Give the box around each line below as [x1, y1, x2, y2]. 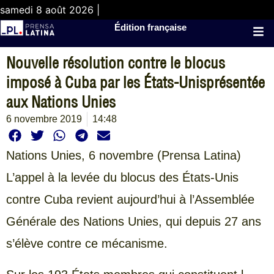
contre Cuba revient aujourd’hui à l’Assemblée [6, 193, 254, 207]
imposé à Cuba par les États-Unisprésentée [6, 72, 265, 92]
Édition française [114, 22, 187, 32]
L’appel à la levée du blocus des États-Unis [6, 171, 239, 185]
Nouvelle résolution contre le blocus [6, 53, 225, 73]
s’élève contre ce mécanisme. [6, 237, 168, 251]
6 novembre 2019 [6, 114, 82, 124]
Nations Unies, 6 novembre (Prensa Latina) [6, 149, 241, 163]
